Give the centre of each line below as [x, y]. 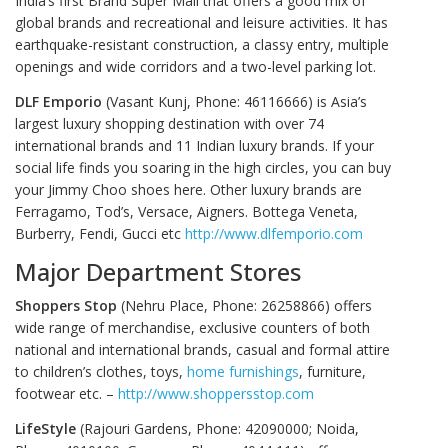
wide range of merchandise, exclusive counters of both [192, 328]
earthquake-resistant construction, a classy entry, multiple [202, 45]
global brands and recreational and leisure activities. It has [201, 23]
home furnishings [243, 372]
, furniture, [332, 372]
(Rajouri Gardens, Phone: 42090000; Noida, [217, 428]
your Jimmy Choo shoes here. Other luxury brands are [188, 189]
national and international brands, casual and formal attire [202, 350]
